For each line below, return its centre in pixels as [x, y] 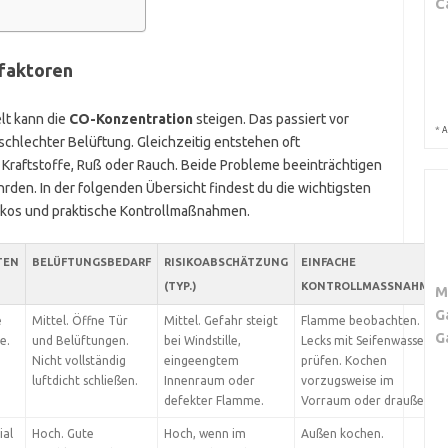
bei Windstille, [202, 340]
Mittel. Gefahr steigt [220, 320]
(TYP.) [179, 286]
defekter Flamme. [213, 400]
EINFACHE [328, 262]
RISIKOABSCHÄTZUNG [225, 262]
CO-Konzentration [130, 119]
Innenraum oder [209, 380]
